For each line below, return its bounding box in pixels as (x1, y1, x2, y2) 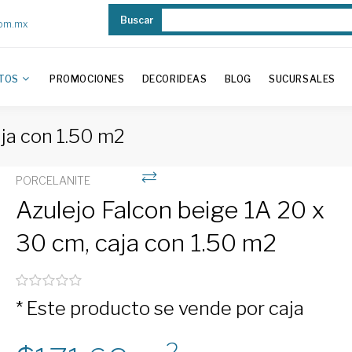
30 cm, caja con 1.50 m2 (16, 229, 277, 257)
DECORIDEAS (141, 73, 207, 85)
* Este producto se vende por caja (16, 297, 305, 320)
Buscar (119, 14, 154, 26)
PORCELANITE (16, 174, 91, 187)
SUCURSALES (268, 73, 335, 85)
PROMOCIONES (49, 73, 125, 85)
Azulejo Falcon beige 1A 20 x (16, 196, 325, 224)
